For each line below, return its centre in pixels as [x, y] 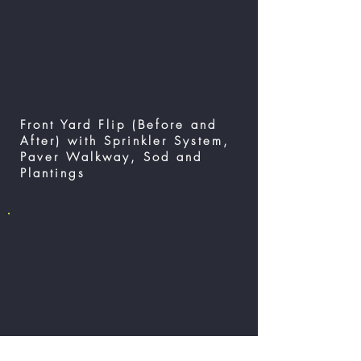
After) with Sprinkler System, [125, 141]
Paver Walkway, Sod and [111, 157]
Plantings [53, 173]
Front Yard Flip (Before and [118, 125]
